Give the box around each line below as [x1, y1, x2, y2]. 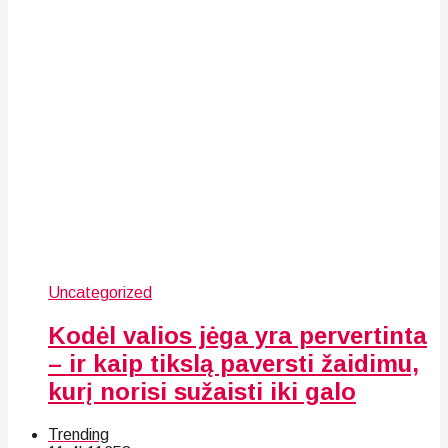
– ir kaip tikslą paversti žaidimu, [48, 349, 419, 377]
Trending [48, 425, 109, 443]
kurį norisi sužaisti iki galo [48, 377, 356, 405]
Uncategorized [48, 283, 152, 301]
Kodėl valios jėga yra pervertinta [48, 321, 427, 349]
